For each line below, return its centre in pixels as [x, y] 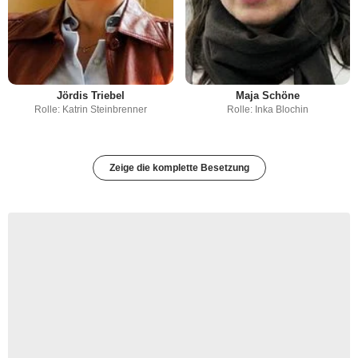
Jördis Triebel [90, 96]
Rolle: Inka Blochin [267, 110]
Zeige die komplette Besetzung [179, 168]
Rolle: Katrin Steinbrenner [90, 110]
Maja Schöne [267, 96]
